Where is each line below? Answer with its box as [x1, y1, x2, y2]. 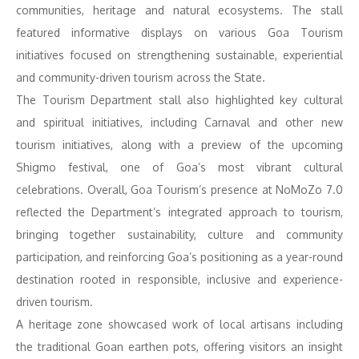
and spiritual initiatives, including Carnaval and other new [16, 115, 343, 129]
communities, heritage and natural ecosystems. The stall [16, 3, 343, 17]
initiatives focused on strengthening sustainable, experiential [16, 48, 343, 62]
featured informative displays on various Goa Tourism [16, 26, 343, 39]
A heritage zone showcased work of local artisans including [16, 317, 343, 331]
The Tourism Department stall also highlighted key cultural [16, 93, 343, 107]
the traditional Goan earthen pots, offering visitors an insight [16, 340, 343, 353]
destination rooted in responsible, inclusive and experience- [16, 272, 343, 286]
